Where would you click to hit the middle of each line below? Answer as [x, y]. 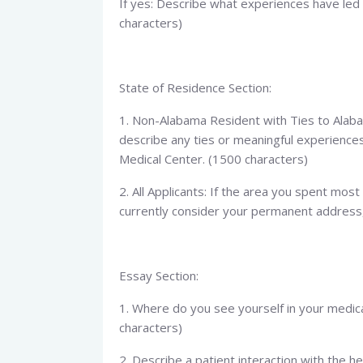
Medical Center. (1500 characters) [214, 159]
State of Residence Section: [195, 88]
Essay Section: [159, 275]
